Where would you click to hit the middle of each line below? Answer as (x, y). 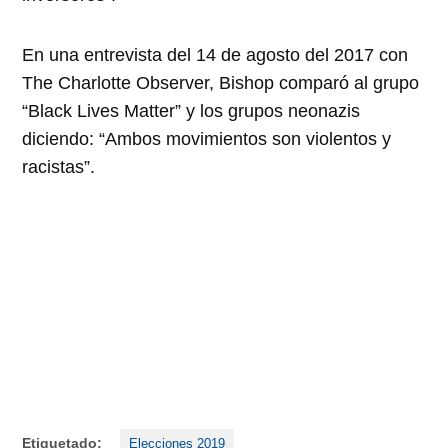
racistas (53, 166)
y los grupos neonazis (271, 110)
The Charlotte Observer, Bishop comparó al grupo (221, 82)
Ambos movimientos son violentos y (248, 138)
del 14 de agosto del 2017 (271, 54)
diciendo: (61, 138)
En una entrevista (95, 54)
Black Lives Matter (102, 110)
